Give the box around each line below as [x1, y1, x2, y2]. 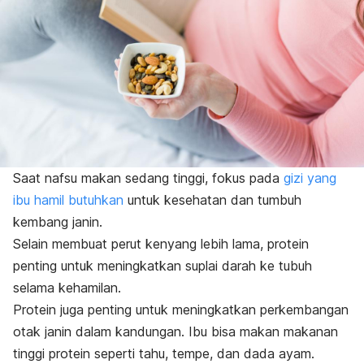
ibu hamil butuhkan [13, 192, 123, 209]
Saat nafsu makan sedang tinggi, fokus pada [13, 170, 284, 187]
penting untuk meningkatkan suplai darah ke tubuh [13, 258, 312, 275]
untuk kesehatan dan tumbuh [123, 192, 301, 209]
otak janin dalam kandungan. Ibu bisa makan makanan [13, 323, 338, 340]
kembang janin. [13, 214, 102, 231]
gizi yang [284, 170, 336, 187]
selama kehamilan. [13, 279, 121, 297]
